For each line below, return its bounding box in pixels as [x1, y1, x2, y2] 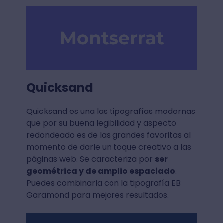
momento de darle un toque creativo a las [26, 141, 191, 153]
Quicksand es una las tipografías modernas [26, 106, 195, 117]
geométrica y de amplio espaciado [26, 165, 175, 177]
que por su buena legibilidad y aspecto [26, 117, 176, 129]
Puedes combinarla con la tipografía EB [26, 177, 181, 189]
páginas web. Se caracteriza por [26, 153, 155, 165]
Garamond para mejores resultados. [26, 189, 169, 201]
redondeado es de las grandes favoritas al [26, 129, 191, 141]
